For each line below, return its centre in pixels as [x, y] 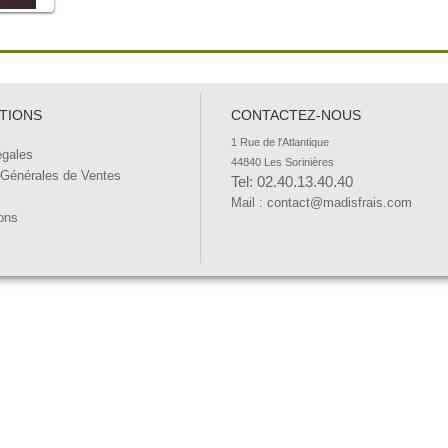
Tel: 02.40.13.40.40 [292, 181]
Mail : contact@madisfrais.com [321, 202]
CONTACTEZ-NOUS [296, 115]
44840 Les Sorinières [282, 162]
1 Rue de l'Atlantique [281, 142]
